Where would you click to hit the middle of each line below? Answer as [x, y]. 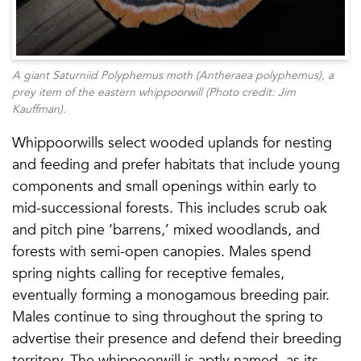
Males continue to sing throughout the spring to [168, 316]
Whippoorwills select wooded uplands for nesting [172, 142]
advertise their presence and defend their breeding [177, 338]
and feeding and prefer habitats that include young [176, 164]
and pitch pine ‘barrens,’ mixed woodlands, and [166, 229]
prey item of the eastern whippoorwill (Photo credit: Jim [154, 92]
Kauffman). [39, 109]
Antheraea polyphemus [259, 75]
